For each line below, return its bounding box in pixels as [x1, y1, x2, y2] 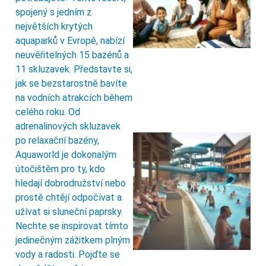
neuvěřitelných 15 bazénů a [15, 49, 129, 61]
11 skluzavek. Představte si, [15, 64, 132, 75]
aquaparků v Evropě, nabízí [15, 35, 125, 47]
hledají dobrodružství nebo [15, 178, 126, 189]
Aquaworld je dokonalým [15, 149, 116, 161]
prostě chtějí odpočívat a [15, 192, 122, 204]
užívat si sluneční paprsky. [15, 206, 123, 218]
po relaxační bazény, [15, 135, 99, 147]
